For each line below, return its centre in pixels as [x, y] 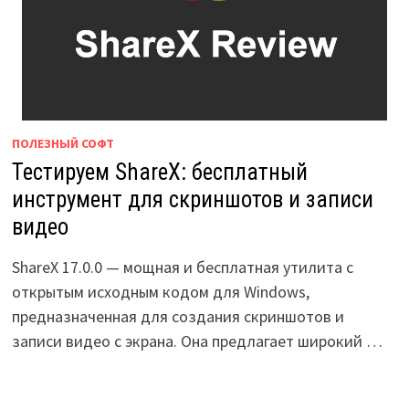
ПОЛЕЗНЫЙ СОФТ [63, 143]
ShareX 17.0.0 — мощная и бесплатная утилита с [182, 267]
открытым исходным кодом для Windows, [160, 292]
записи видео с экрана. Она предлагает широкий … [197, 341]
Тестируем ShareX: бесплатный [159, 172]
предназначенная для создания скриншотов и [178, 316]
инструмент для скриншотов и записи [192, 199]
